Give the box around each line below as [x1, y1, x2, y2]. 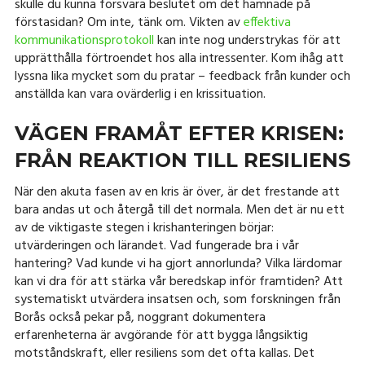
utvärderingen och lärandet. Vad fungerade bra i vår [14, 235, 299, 257]
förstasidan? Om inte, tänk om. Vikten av [14, 12, 244, 34]
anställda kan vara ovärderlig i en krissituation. [14, 84, 266, 106]
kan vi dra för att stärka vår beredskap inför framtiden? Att [14, 271, 343, 293]
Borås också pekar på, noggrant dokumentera [14, 307, 266, 329]
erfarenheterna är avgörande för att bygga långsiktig [14, 325, 308, 347]
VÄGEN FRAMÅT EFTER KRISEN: [14, 121, 344, 146]
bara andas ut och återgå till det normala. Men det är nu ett [14, 200, 345, 222]
